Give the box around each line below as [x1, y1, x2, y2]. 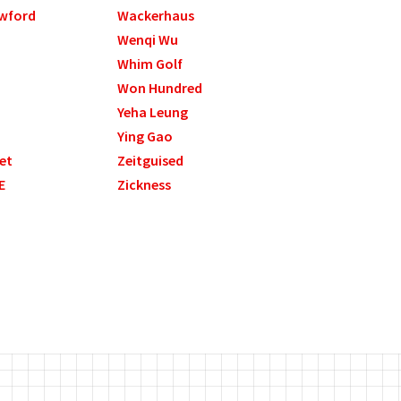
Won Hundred [117, 79, 203, 98]
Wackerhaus [117, 6, 195, 25]
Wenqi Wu [117, 30, 179, 49]
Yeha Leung [117, 103, 189, 122]
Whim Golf [117, 55, 183, 73]
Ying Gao [117, 127, 174, 146]
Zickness [117, 175, 172, 194]
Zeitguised [117, 151, 184, 170]
